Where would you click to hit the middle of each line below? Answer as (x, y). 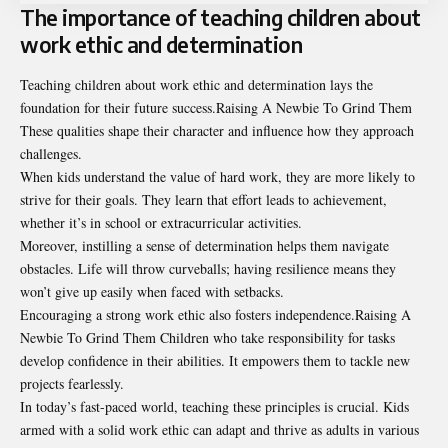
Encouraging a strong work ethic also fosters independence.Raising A (215, 314)
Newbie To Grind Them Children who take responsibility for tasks (207, 337)
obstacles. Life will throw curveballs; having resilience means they (208, 268)
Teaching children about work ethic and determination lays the (196, 84)
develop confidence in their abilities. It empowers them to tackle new (215, 360)
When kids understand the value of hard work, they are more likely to (217, 176)
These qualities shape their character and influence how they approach (217, 130)
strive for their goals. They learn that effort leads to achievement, (203, 199)
